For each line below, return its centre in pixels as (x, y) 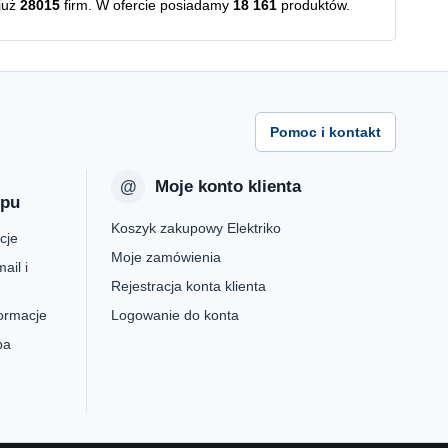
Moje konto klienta (228, 186)
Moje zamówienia (166, 257)
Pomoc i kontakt (325, 132)
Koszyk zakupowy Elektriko (196, 228)
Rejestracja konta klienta (188, 286)
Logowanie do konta (175, 315)
